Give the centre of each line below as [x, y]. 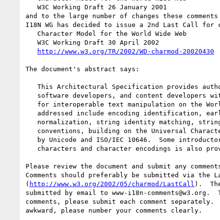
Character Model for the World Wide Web [31, 33]
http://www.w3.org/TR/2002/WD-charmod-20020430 [126, 51]
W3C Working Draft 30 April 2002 [31, 42]
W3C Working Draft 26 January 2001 [31, 7]
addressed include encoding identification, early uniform [31, 113]
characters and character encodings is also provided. [31, 148]
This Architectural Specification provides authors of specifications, [31, 86]
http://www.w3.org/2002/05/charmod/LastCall [112, 184]
